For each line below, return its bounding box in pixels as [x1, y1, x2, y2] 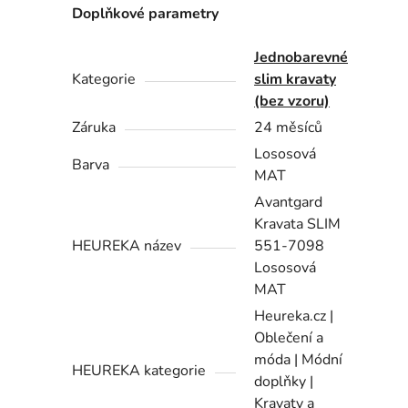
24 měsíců [254, 117, 323, 138]
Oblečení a [254, 327, 324, 348]
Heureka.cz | [254, 305, 334, 326]
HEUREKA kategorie [72, 360, 207, 381]
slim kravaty [254, 68, 337, 89]
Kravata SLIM [254, 213, 342, 234]
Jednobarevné [254, 46, 349, 67]
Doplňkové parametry [72, 3, 219, 24]
